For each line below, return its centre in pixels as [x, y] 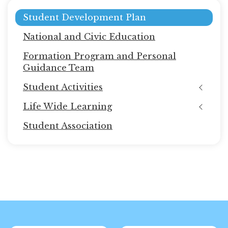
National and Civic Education [89, 37]
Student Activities [63, 87]
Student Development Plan [84, 18]
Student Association [68, 126]
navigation [47, 25]
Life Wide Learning [67, 107]
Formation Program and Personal [99, 56]
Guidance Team [59, 68]
